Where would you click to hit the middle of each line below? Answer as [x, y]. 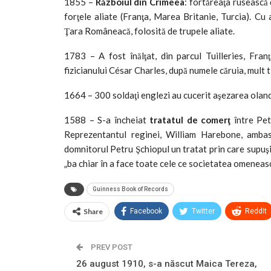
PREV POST [111, 247]
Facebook [146, 211]
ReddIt [256, 211]
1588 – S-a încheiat [107, 119]
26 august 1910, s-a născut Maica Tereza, [167, 263]
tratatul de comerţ [190, 119]
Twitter [203, 211]
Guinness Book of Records [130, 189]
